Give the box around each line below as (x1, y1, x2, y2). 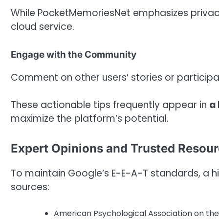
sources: (11, 180, 49, 194)
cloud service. (11, 20, 74, 34)
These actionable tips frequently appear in (11, 98, 209, 112)
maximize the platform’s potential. (11, 112, 169, 126)
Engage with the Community (11, 48, 136, 60)
